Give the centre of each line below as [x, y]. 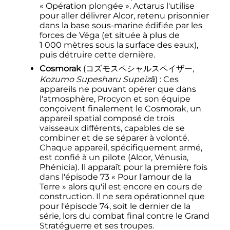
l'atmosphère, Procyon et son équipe [115, 99]
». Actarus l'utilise [160, 6]
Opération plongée [84, 6]
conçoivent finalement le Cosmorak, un [120, 109]
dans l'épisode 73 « [77, 177]
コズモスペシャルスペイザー [139, 69]
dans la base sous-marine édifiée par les [121, 26]
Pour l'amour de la [154, 177]
